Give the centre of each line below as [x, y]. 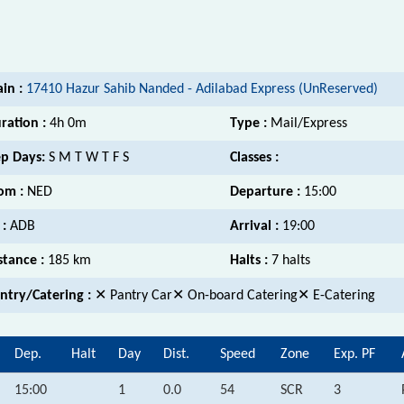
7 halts [291, 260]
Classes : [254, 157]
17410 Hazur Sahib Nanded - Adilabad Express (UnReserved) [202, 89]
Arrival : [256, 226]
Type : [250, 123]
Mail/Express [309, 123]
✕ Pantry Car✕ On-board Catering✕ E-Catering [235, 295]
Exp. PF [354, 354]
